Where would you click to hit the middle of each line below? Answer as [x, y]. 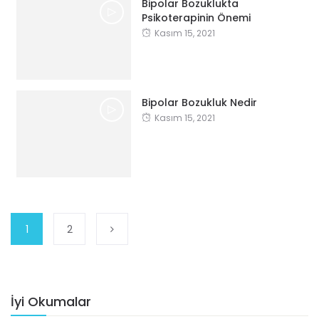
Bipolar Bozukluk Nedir [199, 102]
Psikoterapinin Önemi [196, 17]
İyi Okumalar [51, 301]
